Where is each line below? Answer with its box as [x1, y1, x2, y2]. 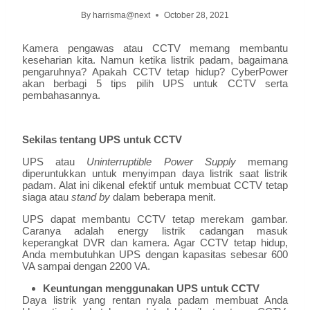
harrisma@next [93, 10, 151, 21]
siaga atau [22, 191, 71, 203]
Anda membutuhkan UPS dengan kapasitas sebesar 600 [22, 248, 288, 261]
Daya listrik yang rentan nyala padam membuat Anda [22, 294, 288, 307]
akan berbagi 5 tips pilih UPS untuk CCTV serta [22, 77, 288, 90]
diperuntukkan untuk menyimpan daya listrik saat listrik [22, 167, 288, 180]
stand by [71, 191, 113, 203]
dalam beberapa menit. [113, 191, 216, 203]
